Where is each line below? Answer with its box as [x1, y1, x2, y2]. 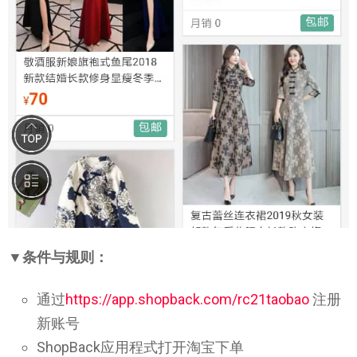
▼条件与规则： [8, 249, 108, 266]
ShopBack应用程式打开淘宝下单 [37, 338, 244, 355]
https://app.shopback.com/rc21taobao [65, 290, 309, 308]
